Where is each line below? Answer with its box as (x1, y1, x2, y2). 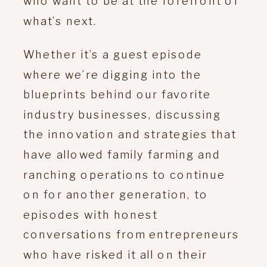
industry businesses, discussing (23, 107, 222, 121)
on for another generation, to (23, 187, 209, 201)
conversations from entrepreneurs (23, 227, 240, 241)
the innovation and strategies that (23, 127, 237, 141)
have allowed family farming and (23, 147, 221, 161)
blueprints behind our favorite (23, 87, 212, 101)
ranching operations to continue (23, 167, 226, 181)
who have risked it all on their (23, 247, 207, 261)
